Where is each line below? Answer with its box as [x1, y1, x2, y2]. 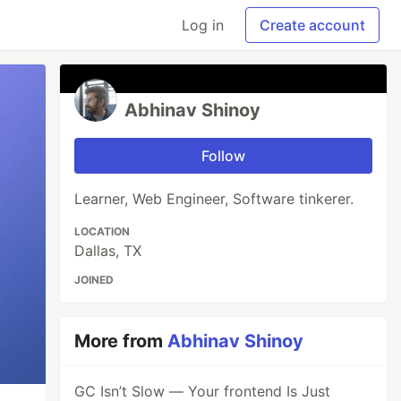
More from [74, 330, 168, 352]
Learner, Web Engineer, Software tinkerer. [74, 190, 354, 208]
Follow [201, 147, 246, 165]
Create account [260, 16, 365, 34]
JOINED [74, 273, 115, 286]
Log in [182, 16, 224, 34]
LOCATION [74, 225, 131, 238]
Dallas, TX [74, 242, 142, 260]
